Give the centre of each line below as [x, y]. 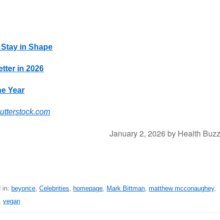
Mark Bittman [126, 188]
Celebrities [54, 188]
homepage [88, 188]
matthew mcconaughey [181, 188]
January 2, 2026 [137, 133]
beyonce [23, 188]
